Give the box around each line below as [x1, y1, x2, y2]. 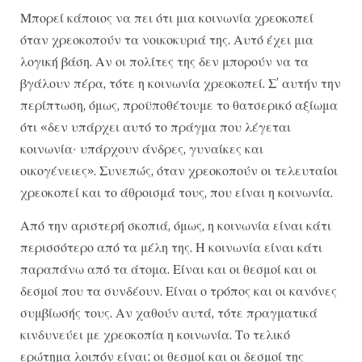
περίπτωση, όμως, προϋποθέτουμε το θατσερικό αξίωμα [20, 96, 338, 113]
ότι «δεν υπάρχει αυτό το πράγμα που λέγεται [20, 118, 291, 135]
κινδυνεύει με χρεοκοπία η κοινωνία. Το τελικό [20, 326, 290, 343]
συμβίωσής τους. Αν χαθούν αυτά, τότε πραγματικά [20, 305, 318, 322]
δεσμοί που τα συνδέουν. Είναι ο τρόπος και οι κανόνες [20, 283, 337, 300]
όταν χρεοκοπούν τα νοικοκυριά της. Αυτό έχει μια [20, 31, 314, 48]
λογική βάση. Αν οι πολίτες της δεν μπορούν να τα [20, 53, 309, 69]
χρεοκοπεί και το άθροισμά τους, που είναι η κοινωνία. [20, 183, 333, 200]
